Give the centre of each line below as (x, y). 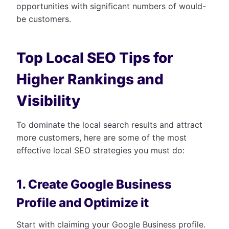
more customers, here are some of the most (101, 137)
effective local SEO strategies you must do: (100, 150)
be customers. (44, 19)
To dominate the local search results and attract (109, 124)
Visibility (48, 100)
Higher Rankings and (90, 79)
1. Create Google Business (94, 184)
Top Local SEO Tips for (95, 58)
